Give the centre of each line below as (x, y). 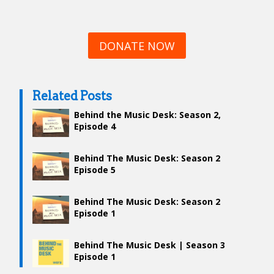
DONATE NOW (137, 46)
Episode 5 (95, 169)
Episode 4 (95, 126)
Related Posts (72, 96)
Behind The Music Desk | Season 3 (150, 245)
